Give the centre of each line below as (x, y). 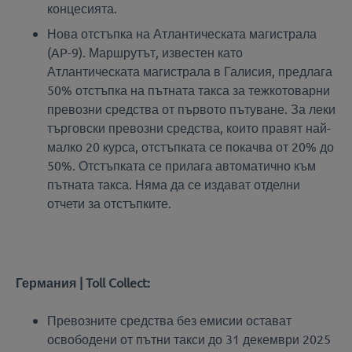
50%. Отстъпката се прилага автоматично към (181, 165)
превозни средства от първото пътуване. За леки (191, 109)
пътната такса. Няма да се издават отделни (174, 184)
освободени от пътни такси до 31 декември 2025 (189, 338)
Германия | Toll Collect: (83, 282)
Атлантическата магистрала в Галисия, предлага (190, 71)
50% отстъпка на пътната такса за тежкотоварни (189, 90)
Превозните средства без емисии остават (169, 319)
